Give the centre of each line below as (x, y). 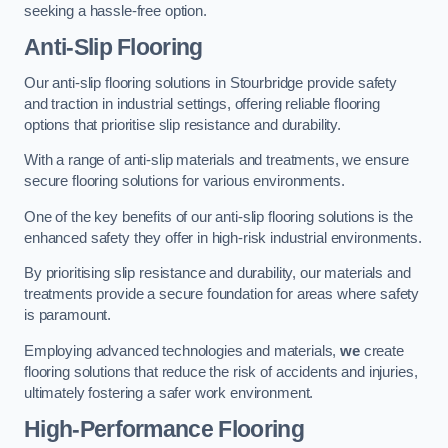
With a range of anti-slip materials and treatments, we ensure (217, 160)
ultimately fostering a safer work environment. (169, 392)
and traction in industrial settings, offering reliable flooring (202, 103)
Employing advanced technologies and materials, (182, 350)
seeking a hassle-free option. (115, 10)
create (381, 350)
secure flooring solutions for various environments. (184, 181)
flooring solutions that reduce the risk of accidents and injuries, (221, 371)
